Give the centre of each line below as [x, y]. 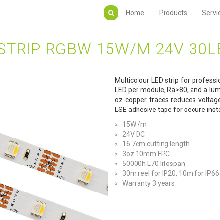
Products [173, 13]
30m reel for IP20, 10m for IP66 [171, 174]
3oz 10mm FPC [146, 154]
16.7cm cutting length [156, 144]
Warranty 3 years [149, 183]
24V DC [134, 134]
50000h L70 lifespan [154, 164]
